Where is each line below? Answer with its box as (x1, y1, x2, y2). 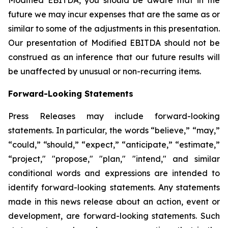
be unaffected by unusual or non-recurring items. (8, 66, 203, 76)
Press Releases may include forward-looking (8, 110, 220, 121)
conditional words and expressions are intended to (8, 167, 220, 178)
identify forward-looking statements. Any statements (8, 182, 220, 192)
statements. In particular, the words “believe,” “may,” (8, 125, 220, 135)
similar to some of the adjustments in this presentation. (8, 23, 220, 34)
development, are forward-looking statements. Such (8, 210, 220, 221)
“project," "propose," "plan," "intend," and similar (8, 153, 220, 164)
